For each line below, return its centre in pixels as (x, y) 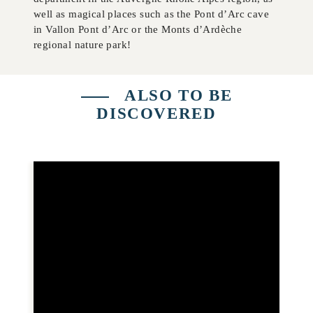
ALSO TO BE (176, 95)
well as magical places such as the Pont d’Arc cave (151, 14)
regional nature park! (82, 45)
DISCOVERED (156, 114)
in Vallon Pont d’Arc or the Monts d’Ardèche (138, 29)
